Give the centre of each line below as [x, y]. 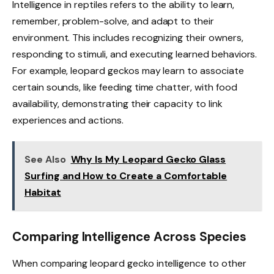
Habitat [43, 193]
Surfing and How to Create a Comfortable [126, 176]
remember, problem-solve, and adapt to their [113, 21]
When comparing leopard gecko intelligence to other [129, 264]
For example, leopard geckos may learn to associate [128, 71]
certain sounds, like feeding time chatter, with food [125, 87]
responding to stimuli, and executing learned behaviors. [135, 54]
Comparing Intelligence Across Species [130, 236]
